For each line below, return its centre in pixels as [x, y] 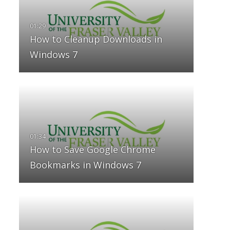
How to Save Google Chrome [92, 150]
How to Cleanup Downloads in [96, 39]
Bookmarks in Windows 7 [85, 165]
